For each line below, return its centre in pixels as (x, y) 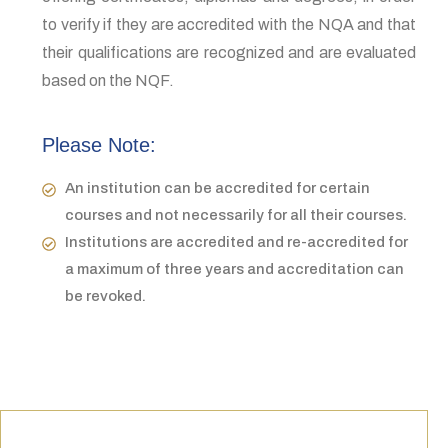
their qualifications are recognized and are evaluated (229, 52)
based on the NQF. (108, 80)
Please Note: (99, 145)
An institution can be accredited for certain (217, 188)
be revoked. (105, 296)
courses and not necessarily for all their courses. (235, 215)
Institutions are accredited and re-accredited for (236, 242)
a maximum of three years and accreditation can (234, 269)
